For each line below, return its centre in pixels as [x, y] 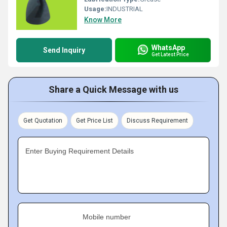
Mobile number [107, 217]
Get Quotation [43, 121]
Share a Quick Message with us [113, 89]
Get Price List [94, 121]
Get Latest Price [170, 54]
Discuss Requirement [157, 121]
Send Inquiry [64, 50]
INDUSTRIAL [125, 9]
